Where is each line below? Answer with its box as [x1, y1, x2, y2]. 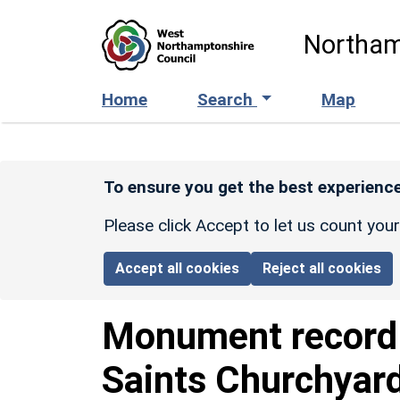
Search [197, 88, 257, 110]
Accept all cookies [115, 259, 240, 277]
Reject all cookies [262, 259, 382, 277]
